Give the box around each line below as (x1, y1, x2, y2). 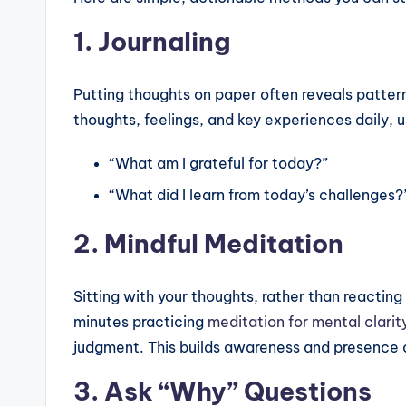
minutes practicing (73, 312, 208, 331)
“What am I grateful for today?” (110, 154, 328, 173)
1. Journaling (73, 25, 230, 58)
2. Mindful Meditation (73, 227, 343, 259)
